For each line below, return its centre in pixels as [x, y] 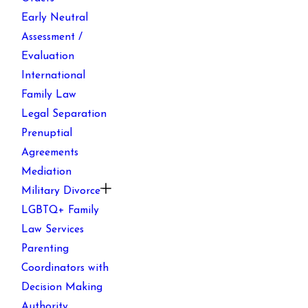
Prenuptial [47, 133]
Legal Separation [64, 114]
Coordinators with [65, 268]
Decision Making [62, 287]
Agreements [50, 152]
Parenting [45, 249]
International [54, 75]
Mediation [47, 172]
